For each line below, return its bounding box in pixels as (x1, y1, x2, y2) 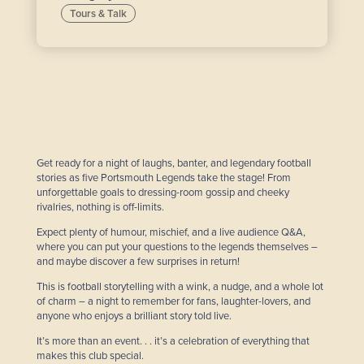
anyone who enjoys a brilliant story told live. (37, 310, 232, 323)
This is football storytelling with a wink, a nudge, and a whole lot (37, 280, 323, 294)
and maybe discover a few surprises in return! (37, 255, 242, 269)
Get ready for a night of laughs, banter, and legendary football (37, 157, 311, 171)
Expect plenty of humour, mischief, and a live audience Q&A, (37, 226, 305, 240)
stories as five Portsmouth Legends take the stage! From (37, 171, 291, 185)
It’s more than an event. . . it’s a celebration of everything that (37, 335, 310, 349)
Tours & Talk (70, 6, 127, 22)
